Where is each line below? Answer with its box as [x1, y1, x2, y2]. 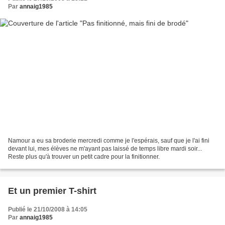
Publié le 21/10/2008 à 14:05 [8, 206, 87, 213]
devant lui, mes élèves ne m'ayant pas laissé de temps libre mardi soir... [8, 145, 202, 153]
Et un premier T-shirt [8, 186, 96, 196]
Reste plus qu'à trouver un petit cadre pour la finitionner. [8, 153, 160, 161]
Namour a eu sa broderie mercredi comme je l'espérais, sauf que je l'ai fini [8, 137, 209, 145]
